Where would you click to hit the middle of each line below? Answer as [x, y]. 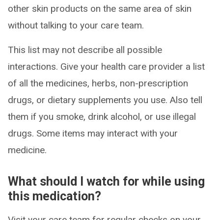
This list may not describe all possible [85, 50]
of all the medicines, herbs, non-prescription [98, 83]
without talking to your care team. [76, 25]
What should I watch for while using [106, 181]
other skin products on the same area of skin [100, 9]
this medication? [55, 196]
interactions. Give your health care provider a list [106, 67]
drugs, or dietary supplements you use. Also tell [105, 100]
